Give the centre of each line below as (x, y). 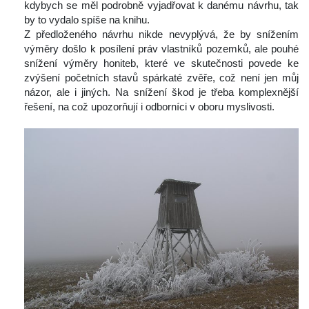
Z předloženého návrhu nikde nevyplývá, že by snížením (161, 34)
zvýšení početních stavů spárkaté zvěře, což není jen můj (161, 77)
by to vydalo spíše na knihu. (87, 19)
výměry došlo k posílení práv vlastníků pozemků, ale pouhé (161, 48)
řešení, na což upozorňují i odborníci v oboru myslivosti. (149, 106)
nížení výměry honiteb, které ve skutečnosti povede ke (161, 63)
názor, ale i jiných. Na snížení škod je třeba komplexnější (161, 92)
